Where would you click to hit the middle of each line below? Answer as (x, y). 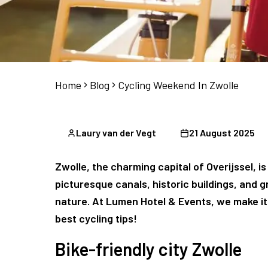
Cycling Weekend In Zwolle (178, 85)
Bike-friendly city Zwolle (148, 249)
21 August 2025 (222, 133)
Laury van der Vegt (116, 133)
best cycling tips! (96, 219)
